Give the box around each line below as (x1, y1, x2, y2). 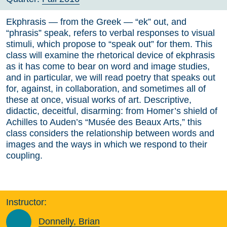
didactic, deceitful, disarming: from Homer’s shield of (6, 105, 217, 116)
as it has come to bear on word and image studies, (6, 61, 210, 71)
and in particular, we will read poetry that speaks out (6, 72, 215, 83)
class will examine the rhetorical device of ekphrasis (6, 50, 215, 60)
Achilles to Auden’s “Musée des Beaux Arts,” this (6, 117, 202, 127)
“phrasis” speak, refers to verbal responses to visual (6, 27, 215, 38)
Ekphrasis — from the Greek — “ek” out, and (6, 16, 186, 27)
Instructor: (6, 196, 47, 207)
